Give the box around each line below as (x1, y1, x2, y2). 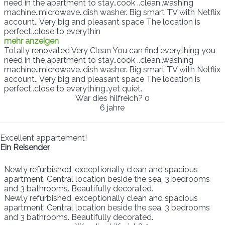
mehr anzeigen (4, 36, 59, 46)
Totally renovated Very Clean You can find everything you (4, 45, 215, 55)
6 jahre (100, 102, 125, 113)
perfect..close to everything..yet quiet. (4, 83, 142, 93)
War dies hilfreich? (75, 93, 145, 103)
